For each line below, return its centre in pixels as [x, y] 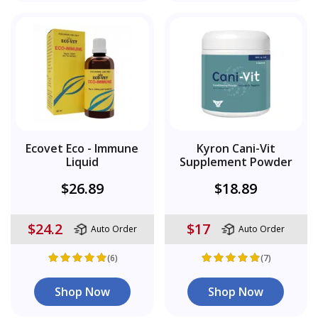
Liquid [82, 161]
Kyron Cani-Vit [236, 148]
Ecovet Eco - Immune [82, 148]
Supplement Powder [236, 161]
